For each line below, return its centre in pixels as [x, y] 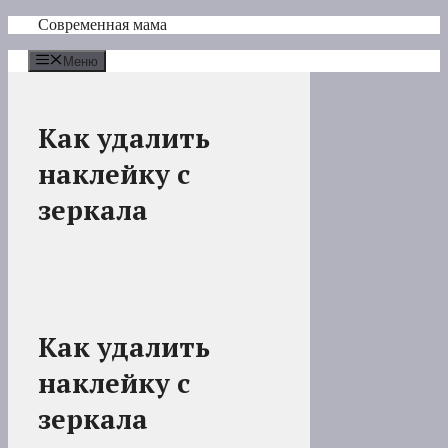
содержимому [54, 59]
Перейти [36, 23]
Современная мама [102, 24]
